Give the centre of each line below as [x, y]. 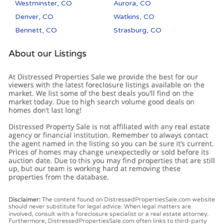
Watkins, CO [134, 17]
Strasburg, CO [138, 30]
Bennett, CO [36, 30]
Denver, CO [34, 17]
